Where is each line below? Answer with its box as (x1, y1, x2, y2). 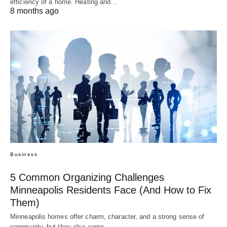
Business (10, 151, 37, 157)
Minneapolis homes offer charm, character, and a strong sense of (10, 212, 205, 220)
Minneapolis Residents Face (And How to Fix (10, 184, 211, 196)
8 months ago (10, 7, 59, 16)
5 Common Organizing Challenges (10, 171, 164, 183)
